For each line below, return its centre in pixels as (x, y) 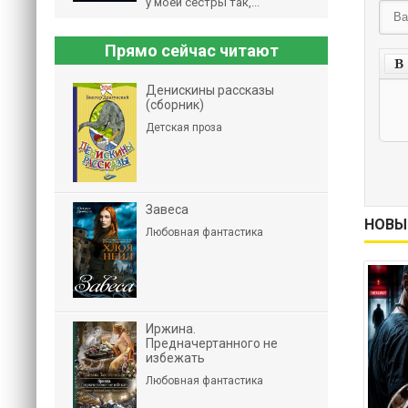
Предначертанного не (212, 343)
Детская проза (184, 127)
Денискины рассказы (210, 90)
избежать (175, 358)
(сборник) (175, 105)
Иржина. (171, 329)
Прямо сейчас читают (191, 51)
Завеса (167, 209)
